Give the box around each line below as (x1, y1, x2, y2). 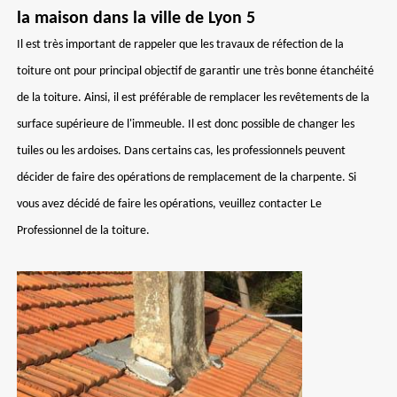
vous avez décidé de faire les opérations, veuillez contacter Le (17, 198, 322, 211)
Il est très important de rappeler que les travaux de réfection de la (17, 38, 344, 51)
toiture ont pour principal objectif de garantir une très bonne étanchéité (17, 65, 374, 78)
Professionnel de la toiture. (17, 224, 150, 237)
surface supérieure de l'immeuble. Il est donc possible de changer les (17, 118, 354, 131)
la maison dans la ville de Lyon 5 (17, 10, 255, 27)
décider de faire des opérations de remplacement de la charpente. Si (17, 171, 356, 184)
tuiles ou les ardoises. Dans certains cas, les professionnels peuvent (17, 144, 346, 158)
